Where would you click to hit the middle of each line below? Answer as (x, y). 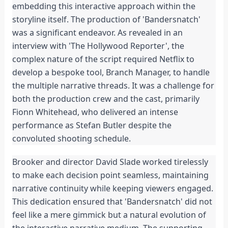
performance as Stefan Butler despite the (92, 125)
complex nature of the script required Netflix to (103, 59)
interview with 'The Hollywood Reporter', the (98, 46)
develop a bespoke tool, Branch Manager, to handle (111, 73)
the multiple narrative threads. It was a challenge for (113, 86)
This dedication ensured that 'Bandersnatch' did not (112, 202)
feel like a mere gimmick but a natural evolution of (109, 215)
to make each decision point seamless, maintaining (110, 175)
